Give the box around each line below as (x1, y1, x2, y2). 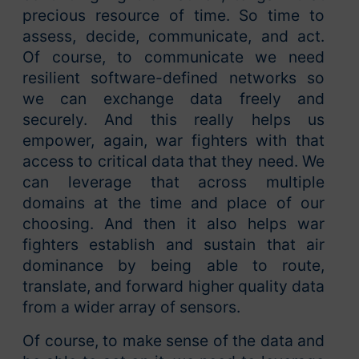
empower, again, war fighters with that (22, 131, 325, 151)
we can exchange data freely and (22, 89, 325, 109)
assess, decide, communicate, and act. (22, 26, 325, 46)
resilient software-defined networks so (22, 68, 325, 88)
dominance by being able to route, (22, 256, 325, 276)
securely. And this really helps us (22, 110, 325, 130)
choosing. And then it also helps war (22, 214, 325, 234)
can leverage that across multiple (22, 172, 325, 192)
